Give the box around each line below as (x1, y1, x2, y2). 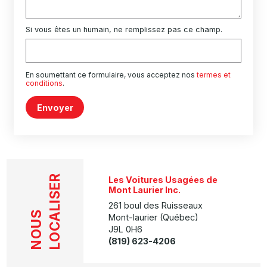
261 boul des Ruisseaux (108, 200, 203, 210)
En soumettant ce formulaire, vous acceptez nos (26, 70, 197, 80)
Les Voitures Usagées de (108, 174, 218, 185)
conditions (26, 79, 63, 88)
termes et (197, 70, 231, 80)
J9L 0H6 (108, 223, 143, 234)
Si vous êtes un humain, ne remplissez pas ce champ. (26, 24, 223, 34)
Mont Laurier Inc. (108, 184, 181, 195)
